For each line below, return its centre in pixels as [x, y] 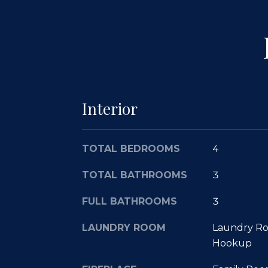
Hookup [232, 243]
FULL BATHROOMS [130, 201]
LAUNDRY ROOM [124, 228]
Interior [110, 109]
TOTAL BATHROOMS [135, 175]
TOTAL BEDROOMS [131, 149]
